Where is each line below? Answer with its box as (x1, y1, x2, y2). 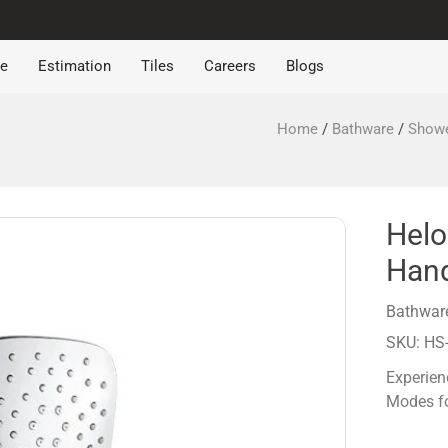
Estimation (38, 57, 112, 75)
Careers (204, 57, 257, 75)
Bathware (332, 119, 394, 138)
